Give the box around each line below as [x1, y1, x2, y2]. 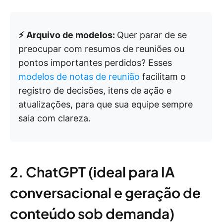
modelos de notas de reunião [18, 71, 140, 82]
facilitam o [140, 71, 186, 82]
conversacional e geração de [10, 184, 201, 202]
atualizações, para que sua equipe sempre [18, 99, 193, 110]
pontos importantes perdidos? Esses [18, 57, 172, 68]
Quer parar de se [117, 30, 187, 41]
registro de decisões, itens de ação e [18, 85, 171, 96]
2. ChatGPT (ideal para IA [10, 163, 175, 181]
